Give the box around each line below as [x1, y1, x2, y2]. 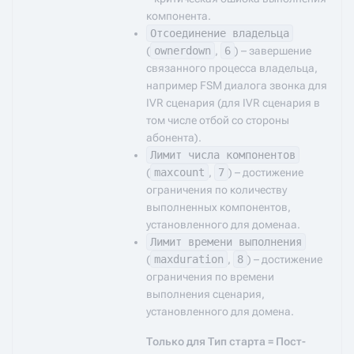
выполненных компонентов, [146, 201, 291, 213]
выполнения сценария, [146, 288, 265, 300]
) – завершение [235, 44, 311, 57]
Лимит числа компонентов [150, 149, 296, 161]
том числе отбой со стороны [146, 114, 289, 126]
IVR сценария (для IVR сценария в [146, 96, 320, 109]
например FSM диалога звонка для [146, 79, 327, 92]
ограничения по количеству [146, 183, 287, 196]
